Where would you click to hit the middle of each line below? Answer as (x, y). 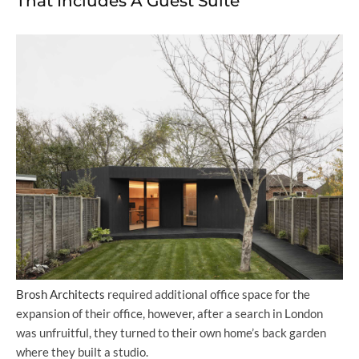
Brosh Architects (61, 294)
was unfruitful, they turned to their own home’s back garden (171, 333)
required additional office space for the (208, 294)
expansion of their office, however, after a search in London (169, 314)
